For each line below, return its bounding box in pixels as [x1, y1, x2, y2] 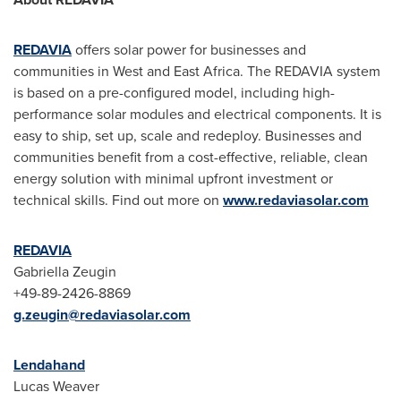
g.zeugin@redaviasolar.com [13, 303, 191, 325]
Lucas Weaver [13, 375, 99, 397]
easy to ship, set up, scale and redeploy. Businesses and [13, 124, 362, 146]
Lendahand [13, 354, 85, 375]
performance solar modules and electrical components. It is [13, 103, 381, 124]
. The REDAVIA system [240, 60, 380, 81]
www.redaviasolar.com [223, 189, 369, 210]
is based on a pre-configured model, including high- [13, 81, 335, 103]
